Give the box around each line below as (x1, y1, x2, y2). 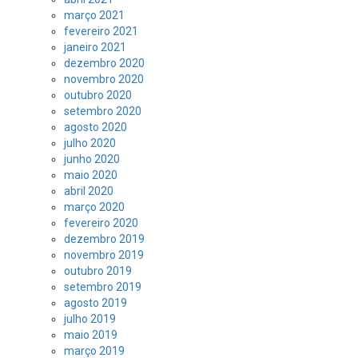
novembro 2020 (64, 72, 144, 86)
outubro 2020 (64, 88, 132, 101)
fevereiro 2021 (64, 24, 138, 38)
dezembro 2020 (64, 56, 145, 70)
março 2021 (64, 8, 125, 22)
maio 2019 (64, 328, 117, 341)
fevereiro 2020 (64, 216, 138, 229)
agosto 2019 (64, 296, 127, 309)
